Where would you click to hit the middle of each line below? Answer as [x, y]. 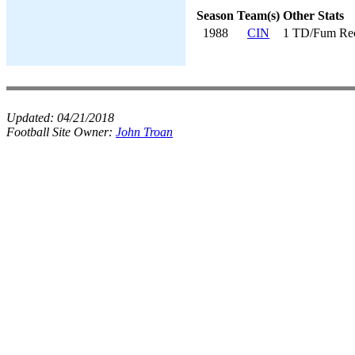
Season [215, 15]
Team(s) [258, 15]
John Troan [144, 132]
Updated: [32, 118]
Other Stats [313, 15]
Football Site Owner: [61, 132]
